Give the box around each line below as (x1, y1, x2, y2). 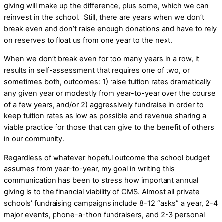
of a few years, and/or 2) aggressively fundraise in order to (4, 100, 204, 110)
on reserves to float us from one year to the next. (4, 36, 176, 45)
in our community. (4, 134, 68, 144)
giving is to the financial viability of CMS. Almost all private (4, 187, 200, 196)
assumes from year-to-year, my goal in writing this (4, 164, 175, 173)
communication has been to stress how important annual (4, 175, 198, 185)
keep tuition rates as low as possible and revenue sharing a (4, 111, 206, 121)
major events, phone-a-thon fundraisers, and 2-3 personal (4, 210, 205, 219)
